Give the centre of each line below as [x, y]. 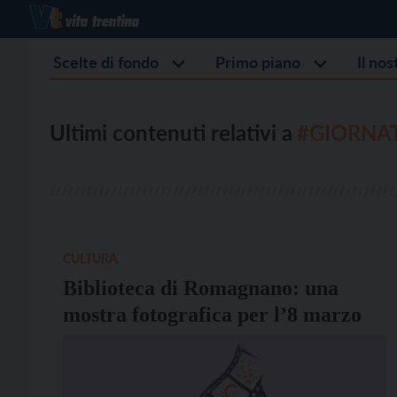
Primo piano [258, 62]
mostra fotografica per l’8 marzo [212, 315]
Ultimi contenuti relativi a [171, 132]
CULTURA [90, 258]
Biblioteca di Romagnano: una [201, 288]
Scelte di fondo [106, 62]
